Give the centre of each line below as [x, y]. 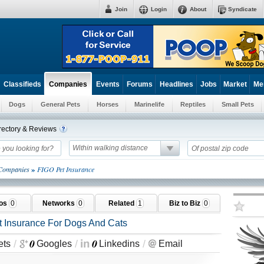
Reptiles [193, 104]
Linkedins [119, 244]
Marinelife [149, 104]
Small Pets [237, 104]
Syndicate [242, 9]
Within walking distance [110, 148]
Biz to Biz [185, 203]
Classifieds [22, 84]
